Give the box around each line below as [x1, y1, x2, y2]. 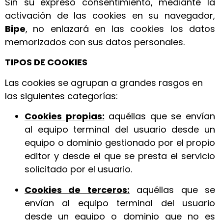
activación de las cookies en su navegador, [5, 9, 215, 22]
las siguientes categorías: [5, 89, 118, 102]
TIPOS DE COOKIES [5, 56, 87, 69]
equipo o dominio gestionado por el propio [25, 137, 215, 149]
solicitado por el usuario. [25, 163, 132, 176]
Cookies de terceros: [25, 183, 130, 196]
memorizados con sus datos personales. [5, 35, 185, 48]
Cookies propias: [25, 110, 105, 123]
